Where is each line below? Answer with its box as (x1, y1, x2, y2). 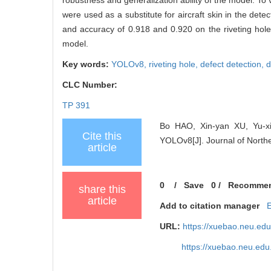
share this (78, 183, 126, 195)
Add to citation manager (160, 200, 260, 211)
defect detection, (200, 59, 266, 69)
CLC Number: (62, 79, 120, 90)
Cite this (82, 129, 122, 142)
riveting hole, (149, 59, 200, 69)
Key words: (62, 59, 111, 69)
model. (62, 38, 88, 48)
